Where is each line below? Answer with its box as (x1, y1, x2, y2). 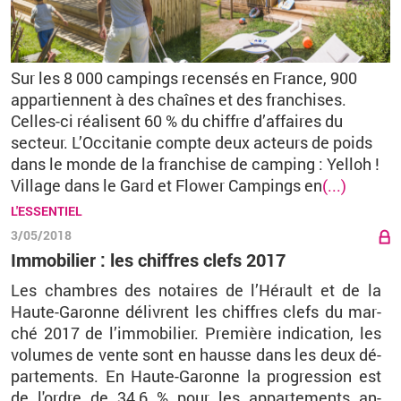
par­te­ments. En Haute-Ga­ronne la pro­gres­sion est (11, 365, 381, 388)
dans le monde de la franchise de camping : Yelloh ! (11, 153, 380, 175)
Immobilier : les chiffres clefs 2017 (11, 248, 286, 272)
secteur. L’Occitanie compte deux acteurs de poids (11, 132, 372, 154)
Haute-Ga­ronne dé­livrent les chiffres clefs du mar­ (11, 301, 381, 323)
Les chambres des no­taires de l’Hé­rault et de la (11, 279, 381, 302)
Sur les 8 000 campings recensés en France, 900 (11, 67, 357, 90)
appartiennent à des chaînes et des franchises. (11, 89, 346, 111)
